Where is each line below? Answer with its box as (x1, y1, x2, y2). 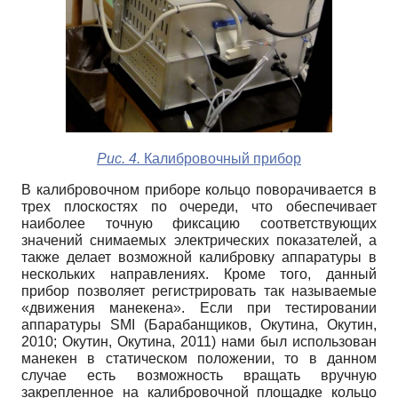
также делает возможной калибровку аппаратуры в (21, 249, 377, 265)
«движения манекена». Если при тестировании (21, 299, 377, 315)
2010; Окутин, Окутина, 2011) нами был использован (21, 333, 377, 349)
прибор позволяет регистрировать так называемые (21, 283, 377, 298)
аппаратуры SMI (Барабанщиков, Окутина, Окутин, (21, 316, 377, 332)
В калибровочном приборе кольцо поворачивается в (21, 181, 377, 197)
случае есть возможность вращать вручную (21, 367, 377, 383)
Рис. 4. (97, 150, 140, 166)
